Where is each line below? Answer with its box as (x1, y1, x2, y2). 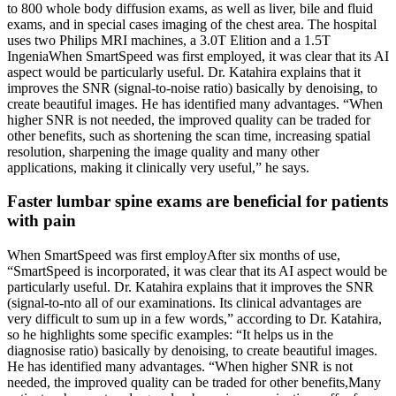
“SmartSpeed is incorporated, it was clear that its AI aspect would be (7, 263, 387, 279)
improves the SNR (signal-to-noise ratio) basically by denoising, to (7, 80, 377, 95)
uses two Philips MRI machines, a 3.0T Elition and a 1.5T (7, 32, 331, 48)
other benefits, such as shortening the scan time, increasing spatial (7, 127, 370, 143)
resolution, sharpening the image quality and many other (7, 143, 319, 159)
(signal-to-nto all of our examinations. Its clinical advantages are (7, 295, 362, 311)
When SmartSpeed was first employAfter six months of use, (7, 247, 340, 263)
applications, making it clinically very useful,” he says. (7, 159, 309, 175)
